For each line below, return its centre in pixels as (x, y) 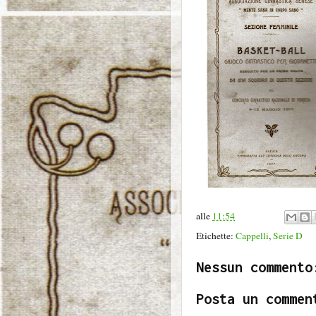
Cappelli (252, 236)
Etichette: (216, 236)
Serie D (288, 236)
